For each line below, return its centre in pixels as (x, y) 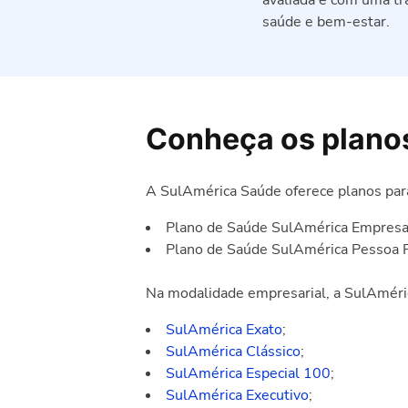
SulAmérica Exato (224, 330)
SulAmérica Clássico (233, 352)
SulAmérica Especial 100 (248, 373)
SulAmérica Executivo (237, 395)
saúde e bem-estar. (326, 22)
